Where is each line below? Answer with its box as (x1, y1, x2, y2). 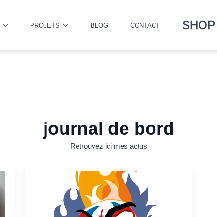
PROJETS (30, 21, 60, 29)
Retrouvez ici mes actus (70, 142, 147, 151)
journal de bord (43, 119, 174, 139)
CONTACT (130, 21, 160, 29)
